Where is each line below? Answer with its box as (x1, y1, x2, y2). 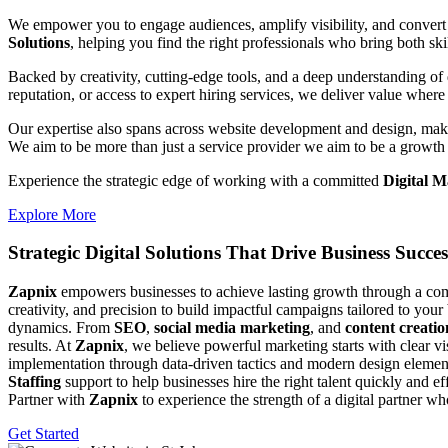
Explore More (8, 205, 96, 223)
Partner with (8, 391, 89, 409)
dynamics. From (8, 319, 114, 337)
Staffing (8, 373, 61, 391)
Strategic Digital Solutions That (8, 242, 271, 264)
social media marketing (154, 319, 310, 337)
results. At (8, 337, 75, 355)
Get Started (8, 425, 79, 443)
